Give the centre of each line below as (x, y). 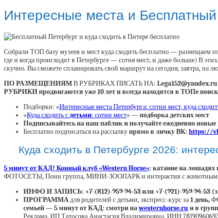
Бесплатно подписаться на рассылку (76, 131)
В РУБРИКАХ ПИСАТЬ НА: (115, 83)
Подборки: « (41, 107)
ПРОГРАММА (46, 200)
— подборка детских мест (170, 115)
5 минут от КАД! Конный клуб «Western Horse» (77, 168)
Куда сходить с (48, 115)
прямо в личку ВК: (159, 131)
